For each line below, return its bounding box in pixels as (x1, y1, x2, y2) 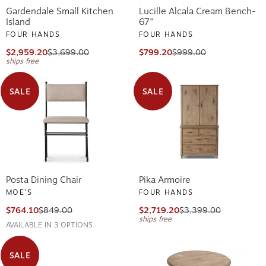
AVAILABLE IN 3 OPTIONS (6, 218, 93, 227)
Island (6, 14, 30, 26)
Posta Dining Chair (6, 172, 81, 183)
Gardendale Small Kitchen (6, 4, 113, 15)
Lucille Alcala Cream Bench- (139, 4, 256, 15)
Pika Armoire (139, 172, 191, 183)
